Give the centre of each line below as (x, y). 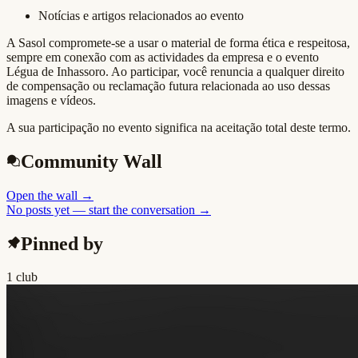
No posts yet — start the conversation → (109, 209)
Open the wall (42, 195)
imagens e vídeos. (51, 100)
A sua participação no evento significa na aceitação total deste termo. (179, 127)
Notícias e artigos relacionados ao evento (141, 15)
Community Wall (91, 161)
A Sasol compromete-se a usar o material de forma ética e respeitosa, (178, 42)
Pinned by (62, 243)
